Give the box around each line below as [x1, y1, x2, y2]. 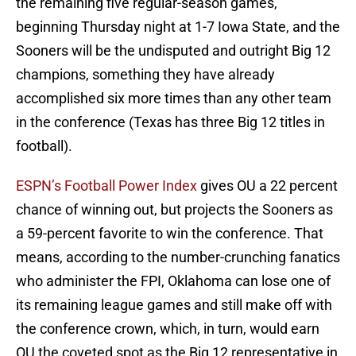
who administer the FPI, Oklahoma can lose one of [16, 273, 331, 290]
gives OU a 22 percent [200, 177, 338, 195]
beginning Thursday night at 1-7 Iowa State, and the [16, 18, 340, 36]
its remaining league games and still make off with [16, 296, 332, 314]
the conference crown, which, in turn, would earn [16, 320, 319, 338]
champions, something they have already [16, 66, 275, 83]
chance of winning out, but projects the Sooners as [16, 201, 333, 219]
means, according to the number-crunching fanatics [16, 249, 340, 266]
